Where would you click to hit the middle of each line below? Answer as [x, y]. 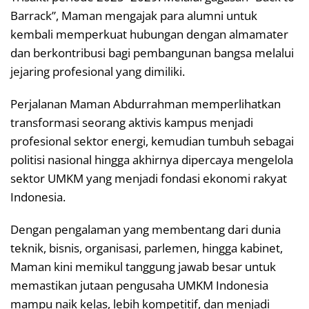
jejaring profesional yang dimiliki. [98, 71]
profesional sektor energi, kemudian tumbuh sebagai [152, 141]
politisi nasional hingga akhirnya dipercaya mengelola [152, 159]
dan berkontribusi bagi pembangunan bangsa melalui [152, 52]
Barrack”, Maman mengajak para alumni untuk [134, 15]
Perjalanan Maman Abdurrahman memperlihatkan [146, 103]
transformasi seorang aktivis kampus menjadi [132, 122]
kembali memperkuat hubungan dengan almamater [149, 34]
